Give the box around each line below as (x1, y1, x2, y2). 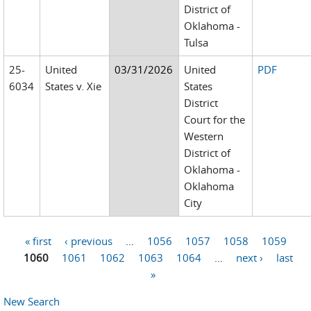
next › (235, 250, 263, 264)
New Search (3, 294, 60, 308)
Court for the (184, 112, 246, 126)
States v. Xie (45, 79, 102, 93)
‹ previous (64, 233, 112, 248)
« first (24, 233, 51, 248)
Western (184, 129, 224, 143)
